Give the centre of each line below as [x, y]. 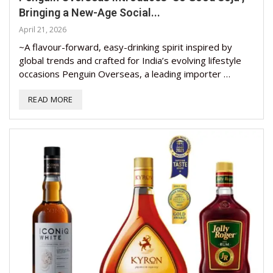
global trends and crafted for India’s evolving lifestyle [130, 60]
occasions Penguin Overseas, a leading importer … [125, 73]
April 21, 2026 [43, 29]
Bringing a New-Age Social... [90, 12]
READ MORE [51, 99]
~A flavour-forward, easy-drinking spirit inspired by [126, 47]
